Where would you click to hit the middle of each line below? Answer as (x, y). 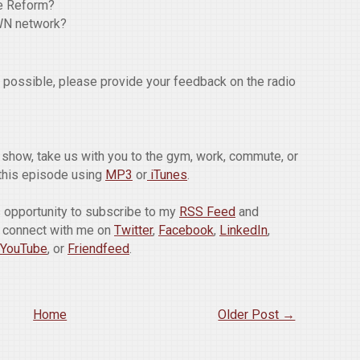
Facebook (186, 231)
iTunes (167, 175)
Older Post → (257, 315)
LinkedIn (243, 231)
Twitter (133, 231)
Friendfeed (98, 249)
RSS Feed (207, 212)
